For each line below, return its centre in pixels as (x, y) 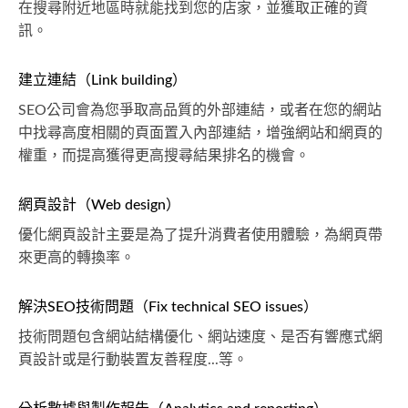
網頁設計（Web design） (99, 205)
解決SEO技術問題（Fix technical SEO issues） (168, 307)
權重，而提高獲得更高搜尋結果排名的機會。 (164, 156)
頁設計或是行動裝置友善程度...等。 (133, 360)
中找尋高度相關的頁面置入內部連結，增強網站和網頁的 (200, 133)
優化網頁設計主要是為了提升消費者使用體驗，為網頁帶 (200, 235)
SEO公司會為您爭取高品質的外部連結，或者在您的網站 (200, 110)
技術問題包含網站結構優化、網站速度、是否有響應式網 (200, 337)
